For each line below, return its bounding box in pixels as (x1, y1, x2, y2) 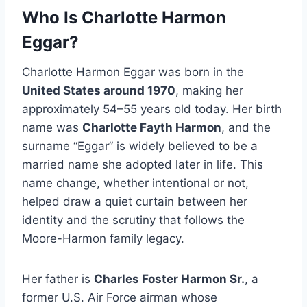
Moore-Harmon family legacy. (22, 232, 184, 246)
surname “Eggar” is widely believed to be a (22, 139, 258, 153)
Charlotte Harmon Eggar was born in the (22, 65, 244, 79)
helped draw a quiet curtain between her (22, 195, 247, 209)
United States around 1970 (22, 84, 175, 98)
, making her (175, 84, 243, 98)
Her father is (22, 272, 94, 286)
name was (22, 121, 82, 135)
